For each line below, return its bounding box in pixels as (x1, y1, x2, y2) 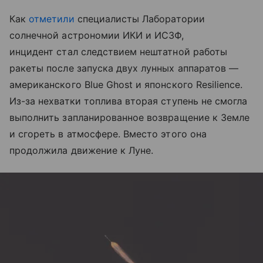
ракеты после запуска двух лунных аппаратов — (9, 62, 239, 75)
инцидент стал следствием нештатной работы (9, 46, 227, 58)
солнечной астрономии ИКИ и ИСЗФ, (9, 29, 184, 42)
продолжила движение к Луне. (9, 144, 154, 157)
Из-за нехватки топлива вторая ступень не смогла (9, 95, 248, 107)
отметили (29, 13, 75, 25)
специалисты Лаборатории (74, 13, 205, 25)
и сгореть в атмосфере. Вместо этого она (9, 128, 207, 140)
